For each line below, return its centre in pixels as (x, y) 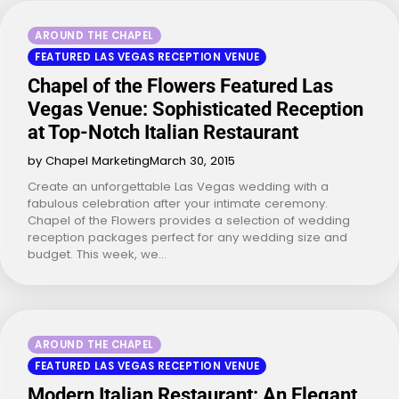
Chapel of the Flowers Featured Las (180, 85)
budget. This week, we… (97, 254)
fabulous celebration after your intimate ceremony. (178, 203)
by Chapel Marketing (89, 160)
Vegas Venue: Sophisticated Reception (195, 109)
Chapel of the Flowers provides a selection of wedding (189, 220)
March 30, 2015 (192, 160)
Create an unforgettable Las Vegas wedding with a (178, 186)
